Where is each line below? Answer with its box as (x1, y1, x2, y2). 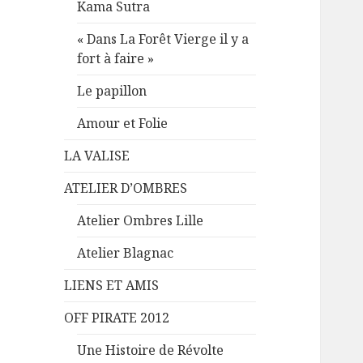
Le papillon (77, 82, 147, 100)
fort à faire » (77, 49, 155, 68)
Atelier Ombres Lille (77, 211, 204, 230)
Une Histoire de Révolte (77, 341, 224, 360)
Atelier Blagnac (77, 244, 174, 263)
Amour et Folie (77, 114, 169, 133)
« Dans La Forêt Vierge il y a (77, 30, 250, 49)
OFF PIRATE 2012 (64, 309, 170, 327)
